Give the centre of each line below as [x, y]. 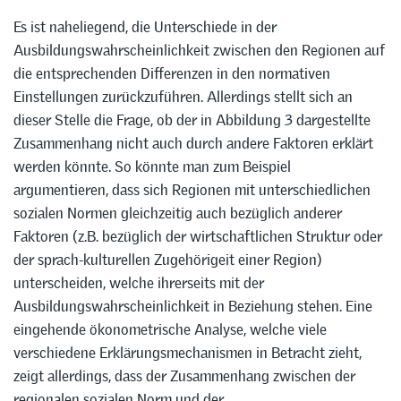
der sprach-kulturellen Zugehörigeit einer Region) [168, 260]
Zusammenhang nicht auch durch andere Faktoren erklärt [193, 144]
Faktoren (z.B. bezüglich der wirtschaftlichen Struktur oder [198, 237]
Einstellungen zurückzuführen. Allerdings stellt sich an [183, 97]
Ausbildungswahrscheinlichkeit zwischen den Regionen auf [199, 51]
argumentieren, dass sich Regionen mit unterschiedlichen [192, 190]
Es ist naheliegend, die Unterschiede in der [145, 27]
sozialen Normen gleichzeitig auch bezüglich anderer [178, 213]
